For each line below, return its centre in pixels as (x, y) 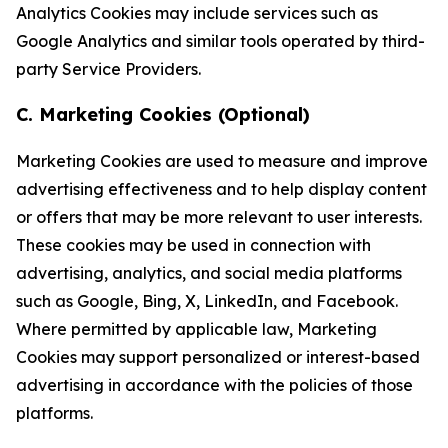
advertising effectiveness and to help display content (221, 189)
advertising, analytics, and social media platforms (209, 273)
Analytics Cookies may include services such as (197, 13)
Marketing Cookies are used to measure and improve (222, 161)
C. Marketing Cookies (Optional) (163, 114)
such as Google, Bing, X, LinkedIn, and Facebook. (207, 301)
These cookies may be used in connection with (193, 245)
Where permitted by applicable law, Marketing (196, 329)
